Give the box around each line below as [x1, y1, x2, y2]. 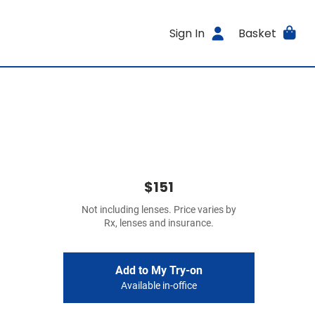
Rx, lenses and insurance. [104, 217, 214, 229]
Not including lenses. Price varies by [82, 204, 236, 216]
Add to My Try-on [115, 264, 202, 277]
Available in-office [121, 280, 197, 292]
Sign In [169, 25, 205, 41]
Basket [238, 25, 276, 41]
